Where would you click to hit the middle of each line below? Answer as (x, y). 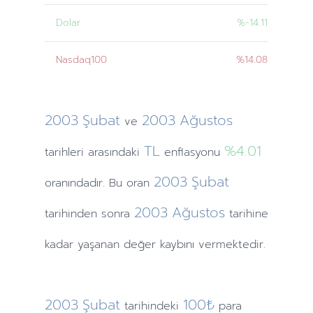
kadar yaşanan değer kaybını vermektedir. (155, 245)
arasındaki (111, 152)
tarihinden (71, 214)
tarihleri (64, 152)
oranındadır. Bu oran (97, 183)
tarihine (248, 214)
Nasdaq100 (81, 60)
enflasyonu (190, 152)
